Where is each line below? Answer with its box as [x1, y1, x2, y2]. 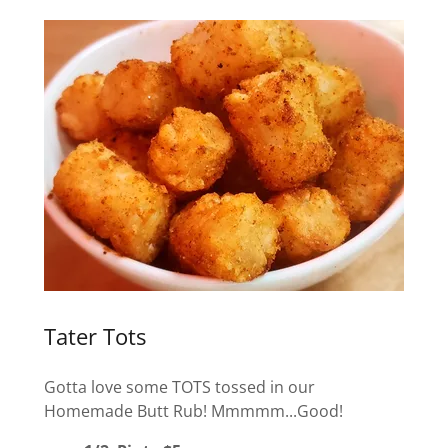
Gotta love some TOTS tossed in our [44, 375, 315, 398]
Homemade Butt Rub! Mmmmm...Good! [44, 399, 343, 422]
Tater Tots [44, 321, 146, 351]
